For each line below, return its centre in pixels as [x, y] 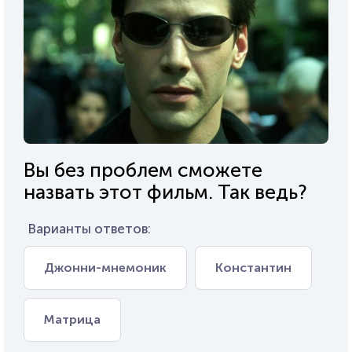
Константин [253, 267]
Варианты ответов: [89, 228]
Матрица [72, 319]
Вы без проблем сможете [143, 170]
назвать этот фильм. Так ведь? [165, 192]
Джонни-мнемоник [105, 267]
